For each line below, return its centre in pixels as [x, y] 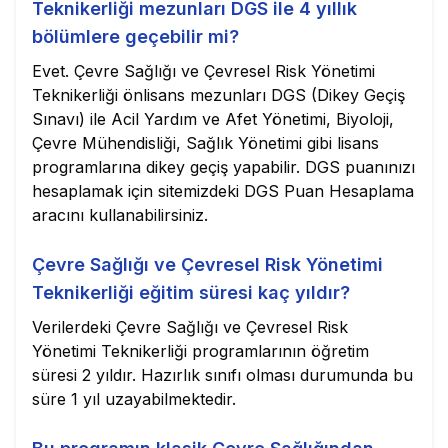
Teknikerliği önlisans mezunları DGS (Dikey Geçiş [218, 95]
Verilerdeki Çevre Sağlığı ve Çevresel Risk [190, 327]
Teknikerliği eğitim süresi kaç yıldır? [191, 292]
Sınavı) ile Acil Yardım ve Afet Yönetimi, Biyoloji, [213, 119]
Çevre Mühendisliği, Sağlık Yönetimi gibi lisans [205, 143]
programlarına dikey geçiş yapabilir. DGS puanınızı [223, 167]
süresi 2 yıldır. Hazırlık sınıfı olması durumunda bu [222, 375]
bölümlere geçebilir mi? [135, 36]
